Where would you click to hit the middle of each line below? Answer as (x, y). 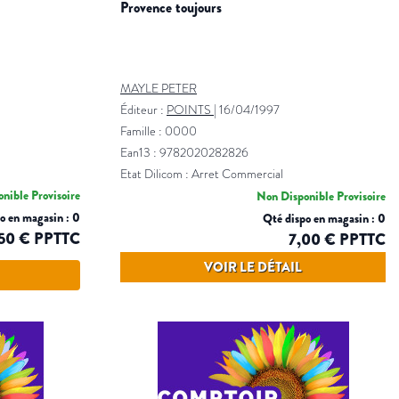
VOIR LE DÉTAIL (253, 267)
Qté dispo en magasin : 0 (324, 218)
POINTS (189, 110)
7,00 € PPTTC (337, 239)
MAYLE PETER (159, 88)
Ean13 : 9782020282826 (184, 152)
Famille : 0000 (159, 131)
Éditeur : (143, 110)
